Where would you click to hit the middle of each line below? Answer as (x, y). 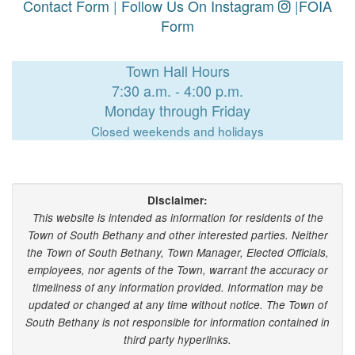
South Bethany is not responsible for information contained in (177, 322)
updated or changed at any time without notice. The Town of (177, 305)
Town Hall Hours (177, 71)
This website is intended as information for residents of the (177, 218)
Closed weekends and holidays (177, 131)
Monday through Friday (177, 110)
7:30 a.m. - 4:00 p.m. (177, 90)
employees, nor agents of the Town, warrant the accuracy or (177, 270)
